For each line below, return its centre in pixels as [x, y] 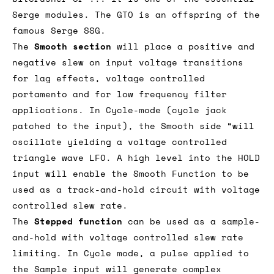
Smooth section [73, 94]
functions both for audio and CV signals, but [133, 14]
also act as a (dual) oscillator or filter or [133, 30]
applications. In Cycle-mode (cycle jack [120, 157]
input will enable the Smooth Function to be [131, 221]
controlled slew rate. [70, 253]
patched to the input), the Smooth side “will [133, 173]
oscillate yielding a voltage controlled [120, 189]
